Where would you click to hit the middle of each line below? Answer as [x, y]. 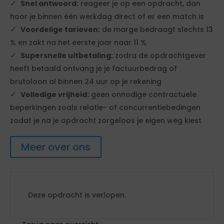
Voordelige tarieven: [60, 29]
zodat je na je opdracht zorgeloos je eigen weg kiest [106, 120]
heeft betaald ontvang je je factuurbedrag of [93, 68]
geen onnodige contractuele [143, 94]
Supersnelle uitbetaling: [67, 55]
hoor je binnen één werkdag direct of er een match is [107, 16]
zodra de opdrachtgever [159, 55]
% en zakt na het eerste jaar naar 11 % [78, 42]
